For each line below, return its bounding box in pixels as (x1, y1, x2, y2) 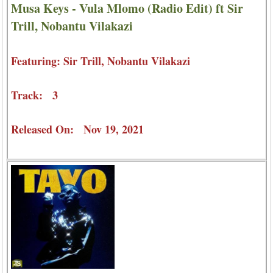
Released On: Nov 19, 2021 (11, 121, 144, 137)
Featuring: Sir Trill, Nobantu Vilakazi (11, 52, 190, 69)
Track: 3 (11, 87, 58, 103)
